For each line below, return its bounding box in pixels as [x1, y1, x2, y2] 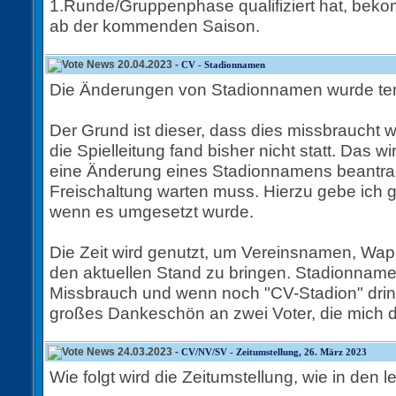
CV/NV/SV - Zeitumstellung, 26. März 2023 [181, 346, 367, 357]
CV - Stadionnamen [181, 59, 265, 70]
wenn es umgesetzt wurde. [49, 202, 254, 221]
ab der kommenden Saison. [49, 16, 260, 35]
